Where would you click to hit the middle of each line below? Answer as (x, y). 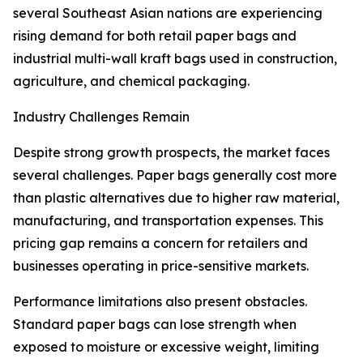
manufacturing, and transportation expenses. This (168, 221)
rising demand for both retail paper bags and (155, 36)
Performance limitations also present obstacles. (160, 302)
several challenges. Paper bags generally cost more (175, 175)
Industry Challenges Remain (101, 117)
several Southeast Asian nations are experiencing (168, 13)
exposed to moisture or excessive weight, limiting (166, 347)
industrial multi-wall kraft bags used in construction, (175, 59)
